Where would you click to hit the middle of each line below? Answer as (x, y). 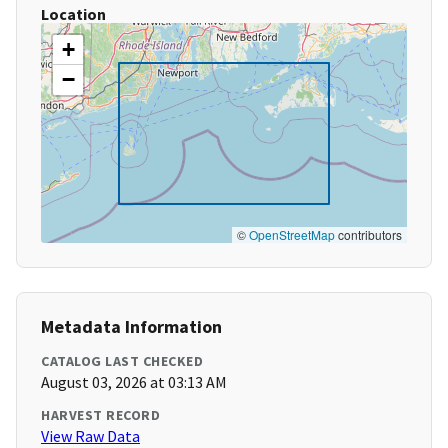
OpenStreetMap (292, 235)
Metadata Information (131, 327)
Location (73, 14)
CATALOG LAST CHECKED (122, 361)
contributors (368, 235)
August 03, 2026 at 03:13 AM (134, 382)
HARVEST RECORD (100, 415)
